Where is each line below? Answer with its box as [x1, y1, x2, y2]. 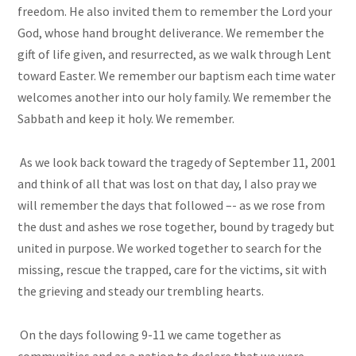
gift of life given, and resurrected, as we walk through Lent [17, 46, 332, 63]
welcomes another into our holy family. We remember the [17, 89, 332, 106]
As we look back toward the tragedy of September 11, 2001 [17, 154, 337, 171]
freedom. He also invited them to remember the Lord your [17, 3, 333, 20]
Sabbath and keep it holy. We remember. [17, 110, 235, 127]
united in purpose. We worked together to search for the [17, 240, 323, 257]
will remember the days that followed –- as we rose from [17, 197, 326, 214]
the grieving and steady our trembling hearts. [17, 283, 265, 300]
